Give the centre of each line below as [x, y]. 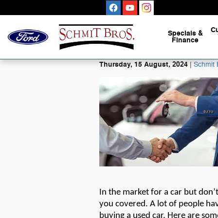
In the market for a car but [149, 192]
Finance [185, 40]
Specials [183, 33]
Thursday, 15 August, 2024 [144, 64]
